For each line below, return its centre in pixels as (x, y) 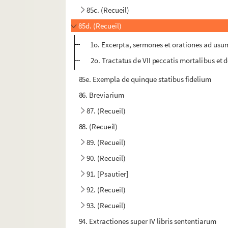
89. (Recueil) (106, 142)
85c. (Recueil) (108, 10)
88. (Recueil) (98, 127)
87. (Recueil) (106, 111)
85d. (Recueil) (100, 26)
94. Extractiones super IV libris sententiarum (148, 221)
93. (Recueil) (106, 206)
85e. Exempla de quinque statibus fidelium (145, 79)
